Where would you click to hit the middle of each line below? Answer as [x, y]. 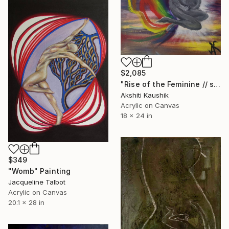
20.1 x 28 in [26, 203]
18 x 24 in [136, 115]
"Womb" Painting [40, 171]
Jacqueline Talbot [37, 182]
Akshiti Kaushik [145, 95]
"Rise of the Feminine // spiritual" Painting [217, 84]
